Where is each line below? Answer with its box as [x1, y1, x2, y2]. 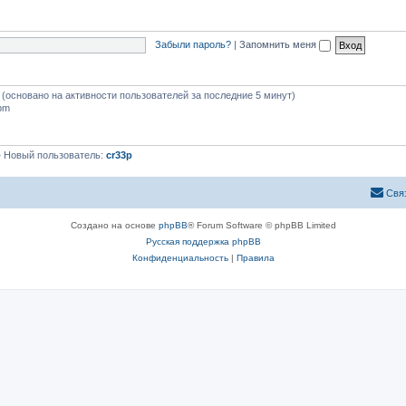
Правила [236, 252, 275, 263]
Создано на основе [70, 219, 159, 230]
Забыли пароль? [154, 38, 231, 50]
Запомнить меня [238, 38, 319, 50]
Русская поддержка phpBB [145, 236, 261, 246]
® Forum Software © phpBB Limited [187, 219, 336, 230]
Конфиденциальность [131, 252, 228, 263]
